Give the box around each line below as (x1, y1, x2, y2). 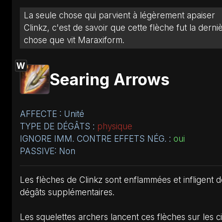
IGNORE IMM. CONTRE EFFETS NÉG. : (20, 133, 173, 144)
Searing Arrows (50, 69, 169, 89)
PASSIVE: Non (20, 146, 75, 156)
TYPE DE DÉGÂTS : (20, 121, 97, 131)
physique (97, 121, 132, 131)
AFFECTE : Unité (20, 109, 84, 119)
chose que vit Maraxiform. (24, 35, 124, 45)
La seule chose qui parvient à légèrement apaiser (24, 10, 215, 20)
